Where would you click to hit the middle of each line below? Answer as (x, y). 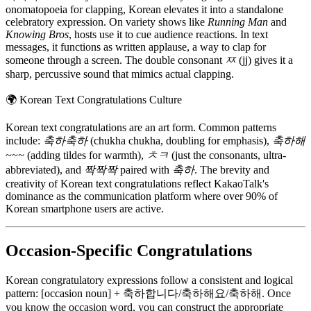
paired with (145, 170)
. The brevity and (232, 170)
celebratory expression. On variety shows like (107, 22)
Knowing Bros (37, 35)
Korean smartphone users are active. (85, 209)
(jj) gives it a (264, 60)
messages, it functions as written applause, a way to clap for (136, 47)
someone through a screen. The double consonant (115, 60)
